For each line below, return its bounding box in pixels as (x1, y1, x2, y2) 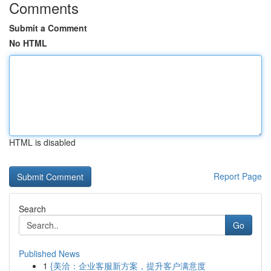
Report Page (214, 170, 262, 182)
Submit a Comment (9, 22, 87, 34)
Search (19, 203, 46, 215)
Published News (19, 247, 80, 260)
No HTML (9, 37, 47, 49)
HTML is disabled (9, 136, 76, 148)
